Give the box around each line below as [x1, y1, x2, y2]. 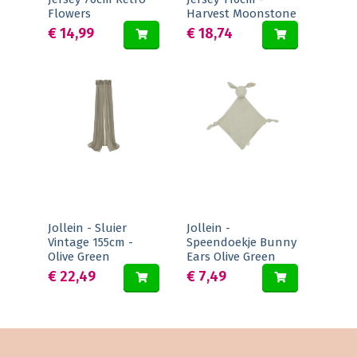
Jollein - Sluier [48, 221, 127, 235]
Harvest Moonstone [186, 6, 296, 21]
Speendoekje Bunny [186, 235, 296, 249]
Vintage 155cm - [48, 235, 133, 249]
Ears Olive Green [186, 249, 276, 264]
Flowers [48, 6, 91, 21]
